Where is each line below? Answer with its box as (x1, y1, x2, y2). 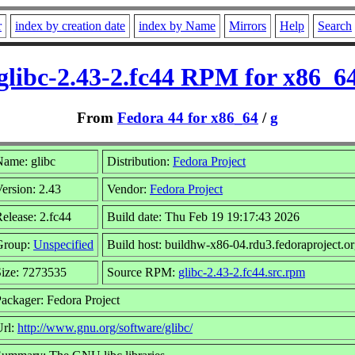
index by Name (139, 19, 216, 32)
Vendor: (107, 181, 150, 196)
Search (318, 19, 352, 32)
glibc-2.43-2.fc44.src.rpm (178, 265, 305, 279)
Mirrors (229, 19, 266, 32)
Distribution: (107, 154, 173, 168)
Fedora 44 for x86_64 (117, 109, 258, 126)
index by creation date (15, 19, 125, 32)
